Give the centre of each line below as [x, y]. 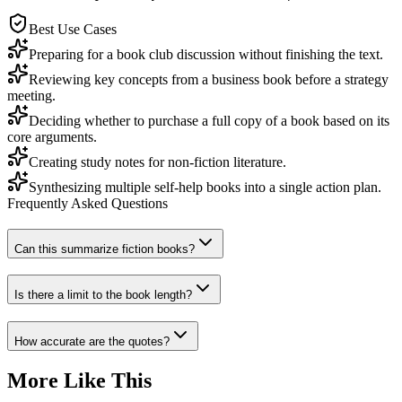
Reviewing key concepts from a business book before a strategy [209, 79]
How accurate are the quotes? [92, 342]
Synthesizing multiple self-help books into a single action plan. [205, 187]
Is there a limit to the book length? [103, 295]
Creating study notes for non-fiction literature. [157, 162]
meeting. [31, 95]
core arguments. [52, 136]
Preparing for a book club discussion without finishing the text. [206, 54]
